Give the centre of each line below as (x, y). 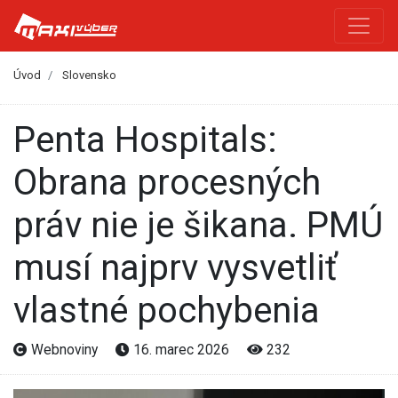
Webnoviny (64, 349)
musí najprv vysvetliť (175, 267)
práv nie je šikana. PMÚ (198, 225)
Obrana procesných (167, 182)
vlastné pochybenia (167, 310)
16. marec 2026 (181, 349)
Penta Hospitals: (24, 139)
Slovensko (89, 76)
